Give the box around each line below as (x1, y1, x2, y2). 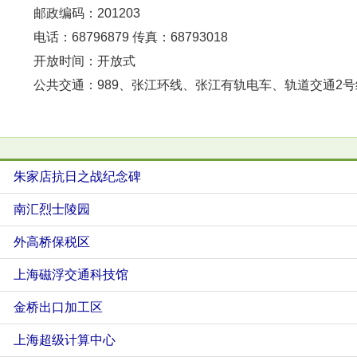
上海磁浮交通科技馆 (14, 268, 128, 281)
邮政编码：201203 (8, 6, 140, 20)
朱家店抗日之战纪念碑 (14, 170, 141, 183)
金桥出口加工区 (14, 300, 103, 314)
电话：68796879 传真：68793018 (8, 30, 228, 44)
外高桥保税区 (14, 235, 90, 249)
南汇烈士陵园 (14, 202, 90, 216)
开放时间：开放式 (8, 54, 135, 68)
